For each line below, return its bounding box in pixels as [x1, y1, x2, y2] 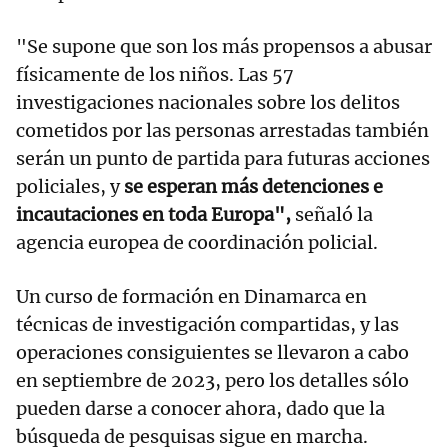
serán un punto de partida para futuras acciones [16, 147, 430, 171]
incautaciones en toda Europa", [16, 203, 291, 227]
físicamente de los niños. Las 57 [16, 63, 294, 87]
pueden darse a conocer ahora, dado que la [16, 397, 385, 421]
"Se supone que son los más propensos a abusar [16, 35, 432, 59]
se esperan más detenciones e [124, 175, 383, 199]
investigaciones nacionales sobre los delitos [16, 91, 400, 115]
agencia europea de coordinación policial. [16, 231, 378, 255]
